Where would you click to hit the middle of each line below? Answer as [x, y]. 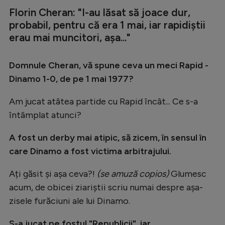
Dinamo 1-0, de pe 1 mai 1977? [71, 79]
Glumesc [188, 174]
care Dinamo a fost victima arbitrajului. [90, 151]
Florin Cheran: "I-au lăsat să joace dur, [100, 12]
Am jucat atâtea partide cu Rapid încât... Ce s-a [103, 101]
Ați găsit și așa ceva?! [53, 174]
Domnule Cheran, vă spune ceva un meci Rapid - [109, 65]
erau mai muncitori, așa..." [70, 37]
